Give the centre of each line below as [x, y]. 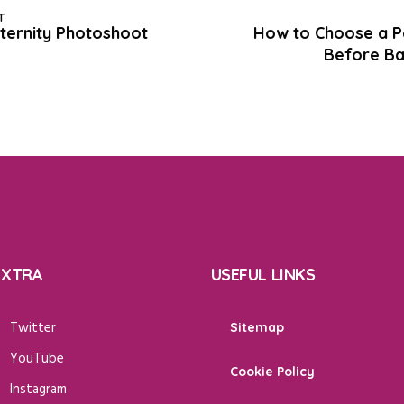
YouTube [37, 359]
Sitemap [257, 327]
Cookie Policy [272, 372]
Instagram [39, 390]
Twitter [33, 328]
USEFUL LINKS [263, 275]
